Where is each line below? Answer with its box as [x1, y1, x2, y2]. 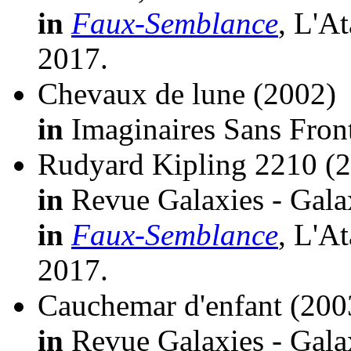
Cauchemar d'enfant [38, 288, 282, 323]
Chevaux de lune [38, 77, 245, 111]
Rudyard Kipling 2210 [38, 147, 317, 182]
